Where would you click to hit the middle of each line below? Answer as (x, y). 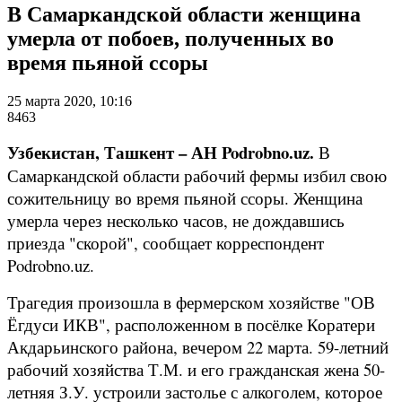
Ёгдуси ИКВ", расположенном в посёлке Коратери (191, 324)
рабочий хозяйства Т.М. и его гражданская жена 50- (196, 369)
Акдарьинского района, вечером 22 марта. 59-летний (198, 346)
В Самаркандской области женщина (184, 14)
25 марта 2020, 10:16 (70, 100)
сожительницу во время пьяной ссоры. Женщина (185, 197)
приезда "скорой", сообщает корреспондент (166, 242)
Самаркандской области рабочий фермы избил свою (197, 175)
